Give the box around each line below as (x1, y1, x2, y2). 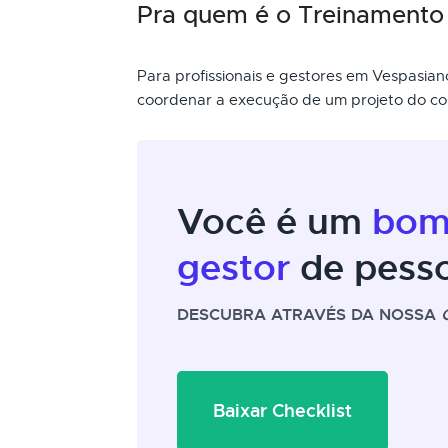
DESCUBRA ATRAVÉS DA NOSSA (177, 304, 441, 325)
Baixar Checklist (213, 399, 352, 422)
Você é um (177, 199, 372, 245)
